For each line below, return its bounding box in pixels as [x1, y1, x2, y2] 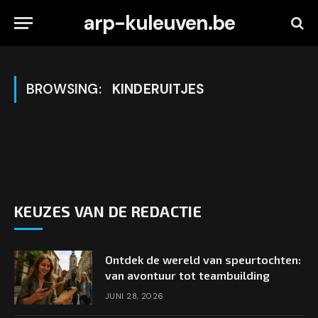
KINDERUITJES [111, 80, 205, 98]
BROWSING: [26, 80, 105, 98]
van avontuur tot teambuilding [105, 268, 270, 282]
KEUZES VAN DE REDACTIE [14, 202, 202, 220]
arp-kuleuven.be [83, 9, 235, 36]
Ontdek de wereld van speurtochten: [105, 253, 301, 266]
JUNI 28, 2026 [105, 291, 164, 301]
